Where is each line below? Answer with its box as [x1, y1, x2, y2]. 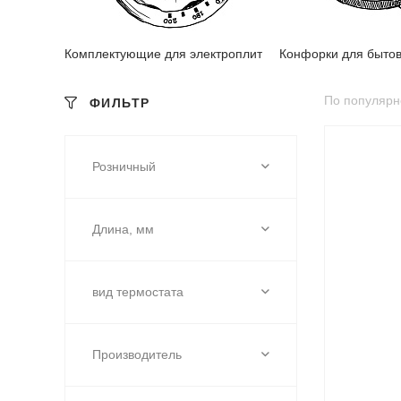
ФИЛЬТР [90, 95, 150, 110]
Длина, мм [92, 221, 154, 236]
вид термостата [92, 284, 183, 299]
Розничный [92, 158, 156, 174]
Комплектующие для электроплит [64, 47, 262, 61]
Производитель [92, 346, 182, 362]
